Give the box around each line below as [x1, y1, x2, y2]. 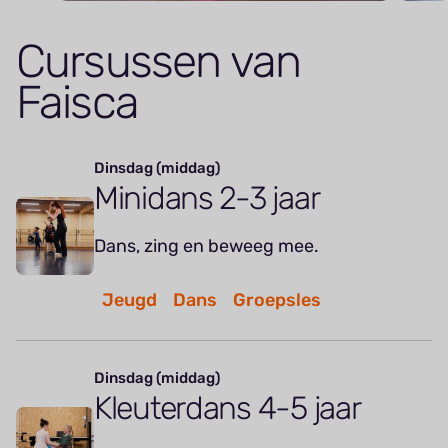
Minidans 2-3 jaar [94, 179, 320, 218]
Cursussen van [16, 34, 301, 90]
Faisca [16, 75, 138, 131]
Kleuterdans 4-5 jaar [94, 389, 361, 428]
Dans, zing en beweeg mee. [94, 235, 323, 258]
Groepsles [233, 289, 321, 312]
